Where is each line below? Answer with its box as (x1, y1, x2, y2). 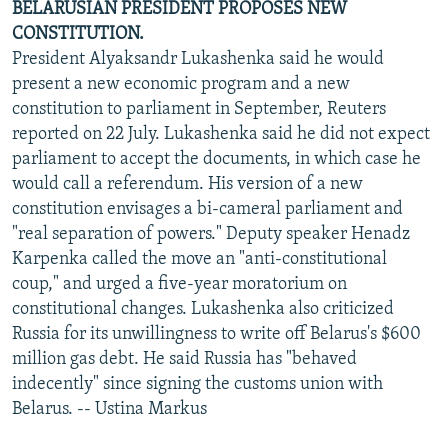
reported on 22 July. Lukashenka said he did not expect (12, 124, 430, 144)
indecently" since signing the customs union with (12, 374, 383, 394)
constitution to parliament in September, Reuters (12, 99, 386, 119)
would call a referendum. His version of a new (12, 174, 363, 194)
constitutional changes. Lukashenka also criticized (12, 299, 394, 319)
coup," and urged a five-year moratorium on (12, 274, 347, 294)
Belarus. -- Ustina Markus (12, 399, 207, 419)
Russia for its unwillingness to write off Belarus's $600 (12, 324, 421, 344)
